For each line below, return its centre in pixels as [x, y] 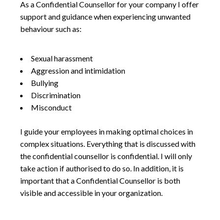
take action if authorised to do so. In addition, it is [102, 168]
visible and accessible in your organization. [92, 193]
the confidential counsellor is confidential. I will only [106, 156]
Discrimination [56, 95]
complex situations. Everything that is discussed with [108, 144]
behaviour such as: [51, 29]
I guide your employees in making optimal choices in [107, 131]
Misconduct [52, 107]
